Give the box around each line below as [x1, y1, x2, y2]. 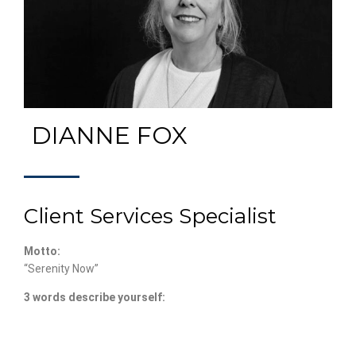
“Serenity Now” [24, 261, 99, 275]
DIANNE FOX [32, 120, 188, 150]
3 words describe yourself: [24, 290, 165, 304]
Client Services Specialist [24, 203, 277, 229]
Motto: [24, 244, 60, 257]
